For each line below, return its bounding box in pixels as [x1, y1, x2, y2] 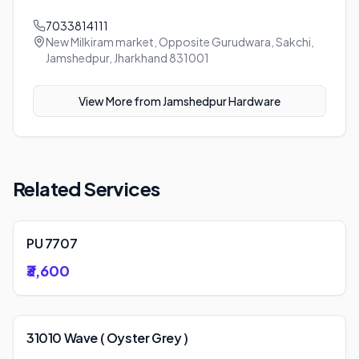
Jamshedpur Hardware [163, 94, 280, 108]
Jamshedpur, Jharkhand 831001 [46, 50, 209, 65]
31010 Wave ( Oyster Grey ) [26, 329, 188, 346]
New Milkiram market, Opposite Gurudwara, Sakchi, [46, 34, 314, 49]
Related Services [13, 176, 160, 200]
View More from [79, 94, 163, 108]
